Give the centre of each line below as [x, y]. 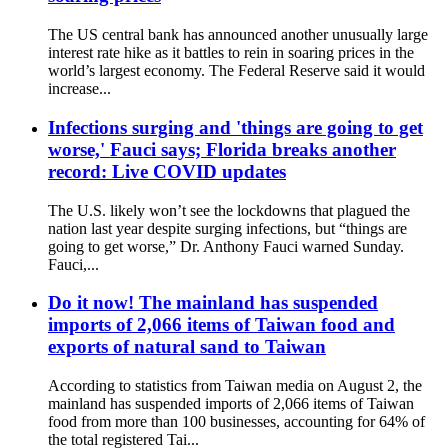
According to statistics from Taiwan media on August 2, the [235, 386]
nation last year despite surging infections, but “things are [227, 228]
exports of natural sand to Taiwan [187, 347]
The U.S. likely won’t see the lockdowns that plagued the [229, 210]
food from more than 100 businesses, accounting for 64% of [236, 422]
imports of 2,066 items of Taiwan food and [221, 325]
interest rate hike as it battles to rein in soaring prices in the [231, 53]
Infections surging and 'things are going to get [235, 127]
